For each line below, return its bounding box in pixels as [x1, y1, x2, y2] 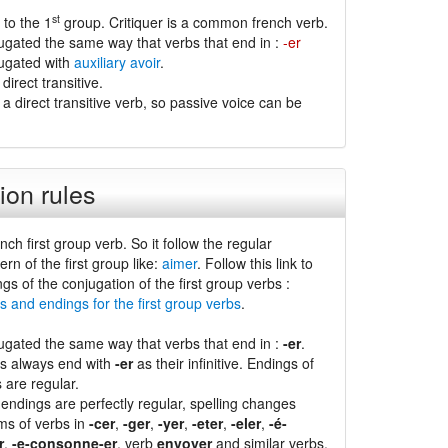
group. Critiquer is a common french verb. [59, 12, 328, 32]
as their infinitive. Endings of [132, 353, 314, 373]
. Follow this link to [196, 253, 313, 273]
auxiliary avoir [73, 52, 160, 72]
